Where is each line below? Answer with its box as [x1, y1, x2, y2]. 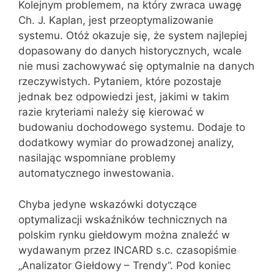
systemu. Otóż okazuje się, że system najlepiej [18, 29, 247, 42]
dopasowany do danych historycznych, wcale [18, 45, 242, 57]
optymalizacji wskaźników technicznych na [18, 213, 228, 226]
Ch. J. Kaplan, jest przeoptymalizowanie [18, 14, 213, 26]
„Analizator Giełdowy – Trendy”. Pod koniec [18, 259, 231, 272]
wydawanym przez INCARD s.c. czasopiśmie [18, 243, 237, 256]
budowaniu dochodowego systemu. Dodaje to [18, 121, 245, 133]
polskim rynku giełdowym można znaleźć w [18, 228, 230, 241]
